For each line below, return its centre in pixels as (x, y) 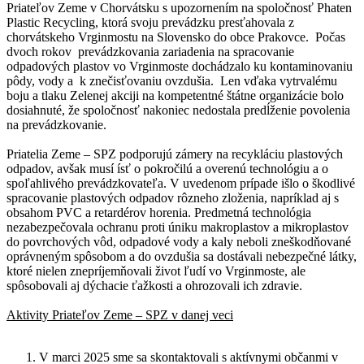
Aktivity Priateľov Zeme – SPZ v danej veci (120, 314)
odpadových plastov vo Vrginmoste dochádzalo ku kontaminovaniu (180, 66)
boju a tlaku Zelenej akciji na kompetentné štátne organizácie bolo (175, 95)
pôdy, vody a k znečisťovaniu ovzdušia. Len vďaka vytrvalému (172, 80)
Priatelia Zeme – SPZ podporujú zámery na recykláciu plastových (175, 154)
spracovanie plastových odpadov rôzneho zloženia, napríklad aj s (173, 197)
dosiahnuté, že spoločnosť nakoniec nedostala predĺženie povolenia (178, 110)
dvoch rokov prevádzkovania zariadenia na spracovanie (150, 51)
